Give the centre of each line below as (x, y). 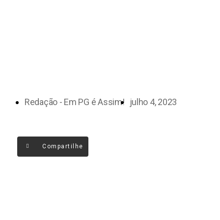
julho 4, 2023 (153, 102)
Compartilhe (63, 147)
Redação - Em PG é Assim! (75, 102)
